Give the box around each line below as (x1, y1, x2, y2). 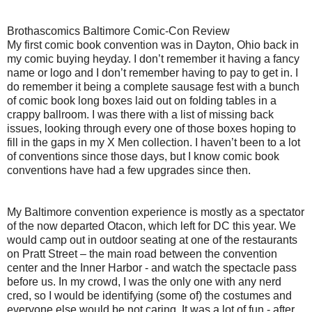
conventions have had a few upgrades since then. (7, 164, 251, 176)
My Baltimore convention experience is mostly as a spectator (7, 205, 304, 218)
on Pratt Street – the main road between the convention (7, 247, 277, 260)
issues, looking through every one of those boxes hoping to (7, 122, 296, 134)
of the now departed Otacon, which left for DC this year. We (7, 219, 296, 232)
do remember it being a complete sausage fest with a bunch (7, 80, 299, 93)
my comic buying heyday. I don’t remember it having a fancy (7, 52, 299, 65)
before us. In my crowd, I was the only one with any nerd (7, 275, 281, 288)
